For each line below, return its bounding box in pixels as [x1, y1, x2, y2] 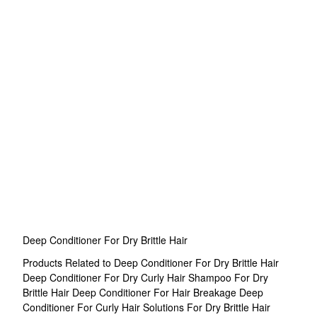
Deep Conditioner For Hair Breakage [72, 285, 239, 299]
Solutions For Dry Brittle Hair [143, 300, 270, 314]
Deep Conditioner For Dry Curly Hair [23, 270, 188, 284]
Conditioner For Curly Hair [23, 300, 143, 314]
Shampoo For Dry [188, 270, 268, 284]
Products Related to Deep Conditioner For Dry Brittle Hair [23, 255, 279, 270]
